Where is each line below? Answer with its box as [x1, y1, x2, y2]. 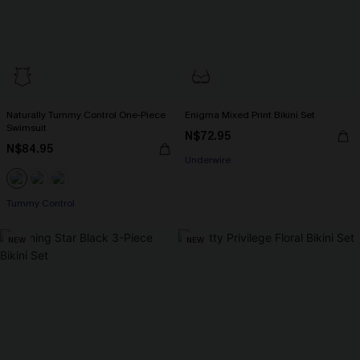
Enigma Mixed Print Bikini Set [185, 108, 315, 121]
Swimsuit [6, 121, 47, 134]
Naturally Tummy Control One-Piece [6, 108, 166, 121]
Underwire [185, 153, 231, 166]
